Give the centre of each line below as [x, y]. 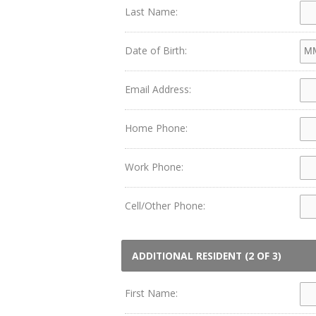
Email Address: [158, 89]
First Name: [151, 293]
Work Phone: [154, 167]
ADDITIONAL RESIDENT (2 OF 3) [207, 256]
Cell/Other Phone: [165, 206]
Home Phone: [156, 128]
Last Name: [151, 12]
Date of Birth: [156, 50]
